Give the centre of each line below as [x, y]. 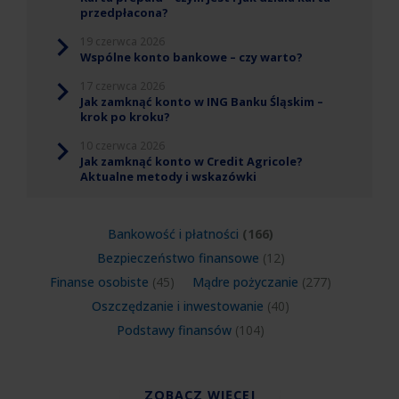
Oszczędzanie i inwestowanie [178, 305]
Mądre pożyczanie [245, 281]
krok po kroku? [125, 116]
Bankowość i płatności [173, 233]
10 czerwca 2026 [122, 145]
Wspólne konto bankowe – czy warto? [191, 57]
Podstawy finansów [174, 330]
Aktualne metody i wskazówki [168, 176]
